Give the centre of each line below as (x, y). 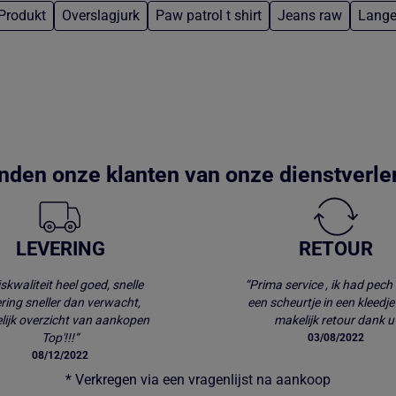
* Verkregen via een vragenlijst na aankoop (198, 380)
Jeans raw (310, 16)
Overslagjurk (101, 16)
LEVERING (60, 249)
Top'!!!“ (60, 338)
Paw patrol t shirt (209, 16)
